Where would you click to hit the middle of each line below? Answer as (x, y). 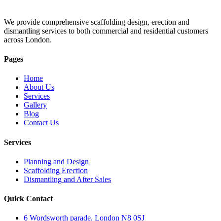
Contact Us (41, 123)
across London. (28, 39)
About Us (39, 87)
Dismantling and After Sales (67, 179)
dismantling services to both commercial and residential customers (106, 31)
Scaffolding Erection (56, 170)
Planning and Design (56, 161)
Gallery (35, 105)
